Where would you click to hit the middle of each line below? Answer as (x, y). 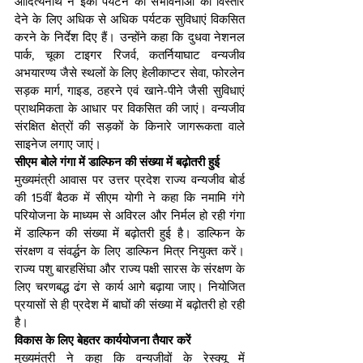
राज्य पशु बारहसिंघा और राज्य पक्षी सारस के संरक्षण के (130, 269)
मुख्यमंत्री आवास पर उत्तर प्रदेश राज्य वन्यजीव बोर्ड (130, 180)
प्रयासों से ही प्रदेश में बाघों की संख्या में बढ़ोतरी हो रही (130, 305)
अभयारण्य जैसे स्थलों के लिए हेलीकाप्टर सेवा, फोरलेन (130, 73)
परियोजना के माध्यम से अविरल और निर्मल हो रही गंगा (130, 216)
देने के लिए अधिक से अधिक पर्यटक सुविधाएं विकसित (130, 19)
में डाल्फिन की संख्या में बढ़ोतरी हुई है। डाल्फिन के (130, 233)
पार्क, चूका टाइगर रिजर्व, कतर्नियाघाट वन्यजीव (130, 55)
